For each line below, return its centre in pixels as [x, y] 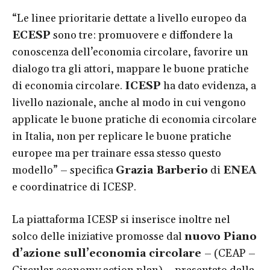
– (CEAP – [230, 253]
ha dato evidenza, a [209, 86]
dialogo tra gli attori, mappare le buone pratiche [130, 69]
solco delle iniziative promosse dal [98, 236]
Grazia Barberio [162, 170]
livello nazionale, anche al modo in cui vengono [129, 102]
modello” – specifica [64, 170]
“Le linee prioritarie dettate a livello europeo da [129, 18]
